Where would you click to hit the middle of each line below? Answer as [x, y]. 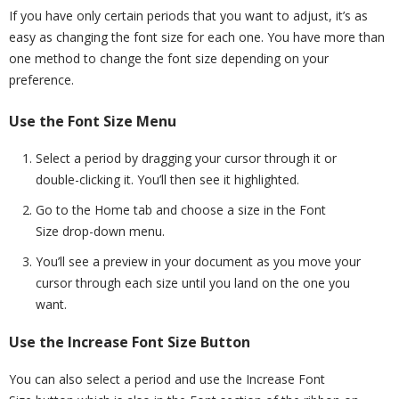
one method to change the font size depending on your [169, 58]
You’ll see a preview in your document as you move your [198, 261]
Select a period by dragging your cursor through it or [186, 158]
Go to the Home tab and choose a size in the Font [181, 209]
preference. [41, 80]
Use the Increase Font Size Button [130, 342]
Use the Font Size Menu [93, 121]
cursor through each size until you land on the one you [193, 282]
